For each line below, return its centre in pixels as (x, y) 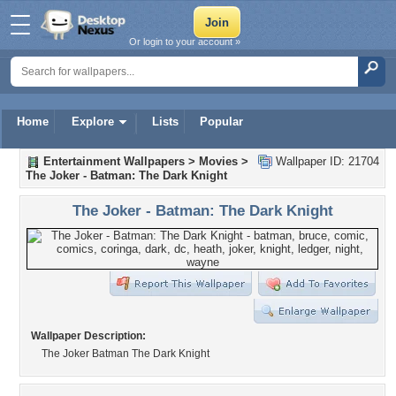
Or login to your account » (185, 42)
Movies (218, 161)
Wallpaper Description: (88, 336)
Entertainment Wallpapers (114, 161)
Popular (221, 122)
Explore (93, 122)
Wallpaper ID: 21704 (326, 161)
